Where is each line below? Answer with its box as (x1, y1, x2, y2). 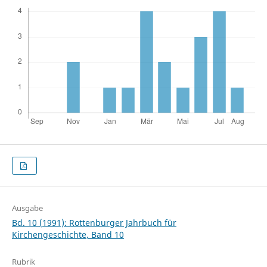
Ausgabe (11, 203, 43, 214)
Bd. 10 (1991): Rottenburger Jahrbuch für (11, 217, 176, 229)
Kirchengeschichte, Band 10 (11, 229, 124, 241)
